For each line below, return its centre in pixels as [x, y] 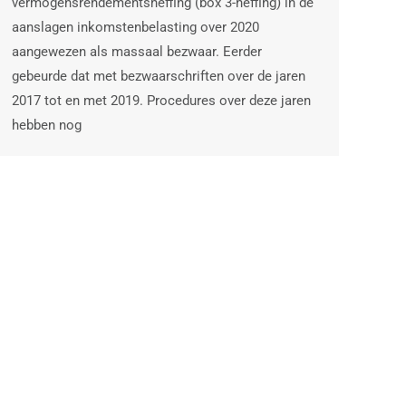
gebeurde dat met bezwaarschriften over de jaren [159, 76]
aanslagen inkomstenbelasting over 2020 [135, 27]
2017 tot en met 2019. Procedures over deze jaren [161, 100]
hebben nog [47, 125]
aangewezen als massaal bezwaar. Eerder [137, 51]
